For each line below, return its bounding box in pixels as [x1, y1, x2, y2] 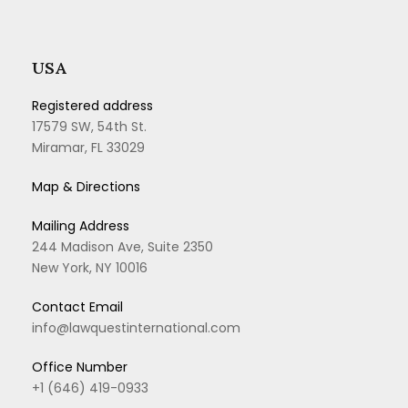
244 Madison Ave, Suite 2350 [32, 238, 213, 257]
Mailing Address [32, 217, 129, 236]
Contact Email [32, 298, 123, 317]
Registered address [32, 97, 153, 116]
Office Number [32, 358, 127, 377]
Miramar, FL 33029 [32, 138, 145, 158]
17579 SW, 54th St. [32, 117, 147, 137]
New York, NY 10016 [32, 259, 148, 278]
